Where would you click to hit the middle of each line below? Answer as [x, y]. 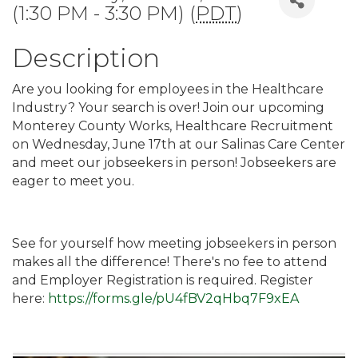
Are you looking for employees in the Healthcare [168, 89]
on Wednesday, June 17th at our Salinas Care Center [179, 144]
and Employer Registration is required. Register [163, 280]
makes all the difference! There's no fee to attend [170, 262]
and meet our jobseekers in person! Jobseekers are [174, 163]
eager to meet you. [75, 181]
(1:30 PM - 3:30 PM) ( [104, 13]
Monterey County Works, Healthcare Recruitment [173, 126]
